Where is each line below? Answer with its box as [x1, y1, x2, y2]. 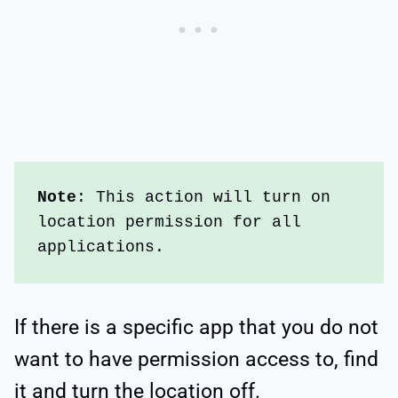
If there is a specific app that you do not [14, 314, 378, 339]
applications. [37, 238, 175, 257]
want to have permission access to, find [14, 346, 378, 371]
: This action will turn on [76, 188, 331, 207]
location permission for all [37, 213, 302, 232]
